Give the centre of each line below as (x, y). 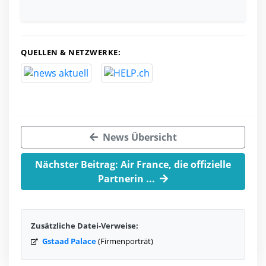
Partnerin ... (128, 179)
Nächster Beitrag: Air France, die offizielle (133, 165)
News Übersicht (138, 137)
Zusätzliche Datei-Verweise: (85, 226)
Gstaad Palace (69, 241)
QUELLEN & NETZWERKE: (71, 53)
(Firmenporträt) (125, 241)
